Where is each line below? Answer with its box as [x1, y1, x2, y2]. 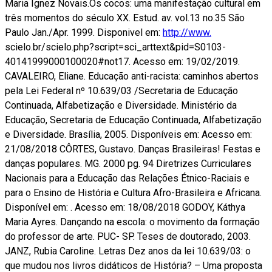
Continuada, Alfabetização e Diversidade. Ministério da [5, 99, 237, 111]
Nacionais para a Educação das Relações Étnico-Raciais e [5, 172, 250, 184]
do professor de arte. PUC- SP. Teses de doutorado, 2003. [5, 230, 251, 242]
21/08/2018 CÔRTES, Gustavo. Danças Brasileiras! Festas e [5, 143, 260, 155]
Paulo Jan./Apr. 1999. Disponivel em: [5, 26, 163, 38]
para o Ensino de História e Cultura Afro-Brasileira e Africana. [5, 186, 262, 199]
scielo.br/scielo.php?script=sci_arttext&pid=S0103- [5, 41, 226, 53]
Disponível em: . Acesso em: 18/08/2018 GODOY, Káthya [5, 201, 245, 213]
